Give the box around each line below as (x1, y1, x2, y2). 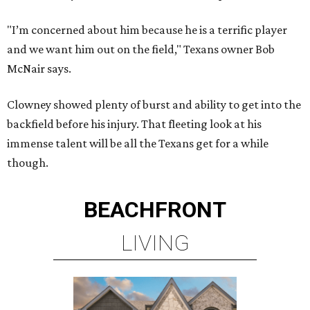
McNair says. (7, 62, 71, 76)
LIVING (120, 230, 190, 257)
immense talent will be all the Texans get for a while (7, 136, 268, 151)
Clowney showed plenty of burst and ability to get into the (7, 98, 301, 112)
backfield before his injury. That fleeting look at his (7, 117, 262, 131)
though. (7, 156, 48, 170)
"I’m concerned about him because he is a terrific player (7, 23, 287, 37)
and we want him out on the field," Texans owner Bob (7, 42, 275, 57)
